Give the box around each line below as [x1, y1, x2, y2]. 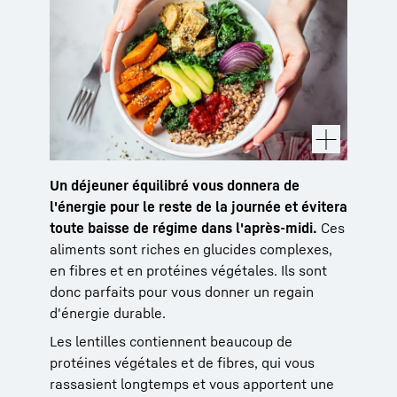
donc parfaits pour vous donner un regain [50, 282, 314, 300]
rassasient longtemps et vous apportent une [50, 374, 334, 393]
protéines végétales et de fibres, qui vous [50, 353, 315, 371]
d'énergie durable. [50, 303, 166, 322]
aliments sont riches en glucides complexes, [50, 239, 332, 258]
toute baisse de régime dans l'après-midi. [50, 218, 317, 237]
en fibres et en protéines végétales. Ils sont [50, 261, 327, 279]
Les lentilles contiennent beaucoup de [50, 331, 292, 350]
